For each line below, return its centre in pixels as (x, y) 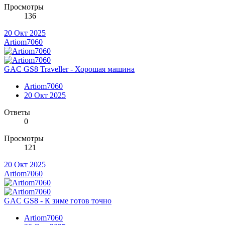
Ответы (17, 112)
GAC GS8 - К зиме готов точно (58, 200)
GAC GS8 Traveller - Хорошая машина (69, 69)
